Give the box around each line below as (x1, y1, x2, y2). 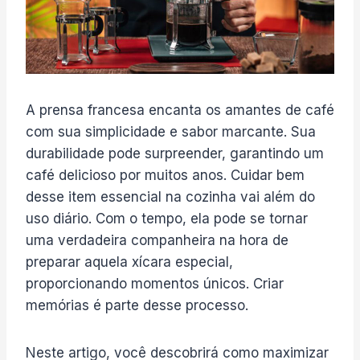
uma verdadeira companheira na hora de (26, 231, 288, 248)
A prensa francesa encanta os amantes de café (26, 101, 334, 118)
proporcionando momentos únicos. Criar (26, 275, 284, 292)
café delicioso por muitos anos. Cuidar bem (26, 166, 305, 183)
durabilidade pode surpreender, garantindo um (26, 145, 324, 162)
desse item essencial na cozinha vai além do (26, 188, 315, 205)
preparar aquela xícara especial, (26, 253, 233, 270)
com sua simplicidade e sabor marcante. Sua (26, 123, 316, 140)
